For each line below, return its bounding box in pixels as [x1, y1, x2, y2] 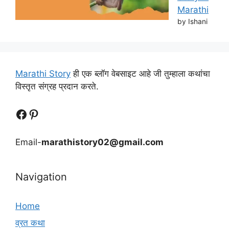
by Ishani [177, 17, 208, 26]
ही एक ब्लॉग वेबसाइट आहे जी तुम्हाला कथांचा [71, 68, 210, 79]
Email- [15, 136, 41, 147]
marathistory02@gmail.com [41, 136, 164, 147]
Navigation [15, 170, 67, 183]
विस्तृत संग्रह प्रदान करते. [15, 81, 99, 91]
